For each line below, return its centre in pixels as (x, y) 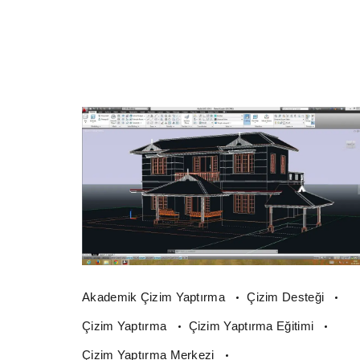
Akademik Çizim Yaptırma (155, 297)
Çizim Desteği (287, 297)
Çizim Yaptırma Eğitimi (253, 325)
